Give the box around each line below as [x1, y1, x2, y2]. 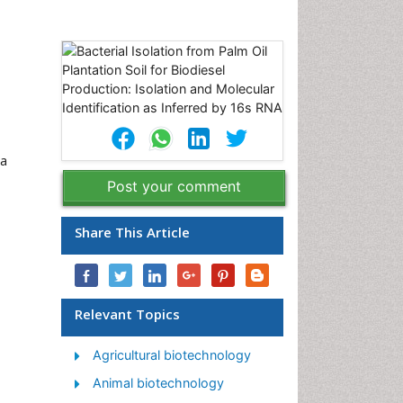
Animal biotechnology [93, 375, 224, 390]
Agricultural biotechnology [93, 347, 251, 363]
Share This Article [75, 223, 190, 241]
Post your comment [107, 177, 241, 195]
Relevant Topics [75, 305, 180, 323]
